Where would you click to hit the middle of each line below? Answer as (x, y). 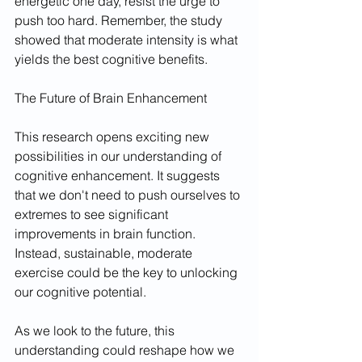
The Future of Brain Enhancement (111, 97)
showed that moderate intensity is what (128, 39)
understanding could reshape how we (126, 349)
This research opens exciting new (114, 136)
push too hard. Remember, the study (120, 20)
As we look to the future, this (96, 330)
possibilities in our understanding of (120, 156)
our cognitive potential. (80, 291)
